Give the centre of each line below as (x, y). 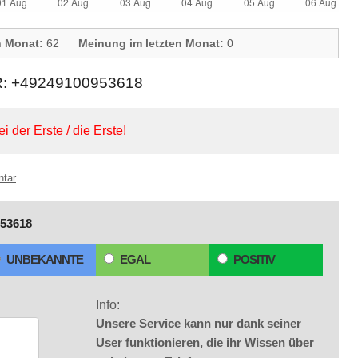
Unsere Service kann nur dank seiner (199, 323)
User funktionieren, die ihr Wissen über (205, 342)
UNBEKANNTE (45, 259)
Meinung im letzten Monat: (151, 43)
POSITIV (254, 259)
